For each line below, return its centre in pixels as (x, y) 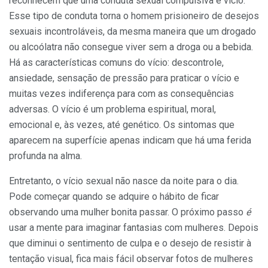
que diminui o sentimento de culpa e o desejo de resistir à (130, 243)
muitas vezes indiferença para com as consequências (121, 94)
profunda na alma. (45, 156)
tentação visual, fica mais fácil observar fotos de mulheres (131, 259)
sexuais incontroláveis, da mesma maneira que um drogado (133, 32)
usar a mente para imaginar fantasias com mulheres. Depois (134, 228)
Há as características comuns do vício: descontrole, (116, 63)
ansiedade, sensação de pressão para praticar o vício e (124, 78)
